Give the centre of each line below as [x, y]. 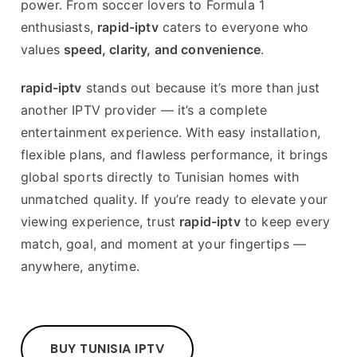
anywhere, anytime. [80, 267]
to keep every [285, 222]
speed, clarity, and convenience [163, 50]
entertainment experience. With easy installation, [171, 133]
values [43, 50]
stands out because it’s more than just [200, 88]
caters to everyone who [233, 27]
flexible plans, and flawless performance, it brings [175, 155]
